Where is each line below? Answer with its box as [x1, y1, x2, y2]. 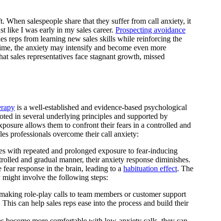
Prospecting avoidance [115, 25, 185, 34]
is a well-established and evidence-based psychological [15, 103, 187, 111]
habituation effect [123, 164, 177, 173]
